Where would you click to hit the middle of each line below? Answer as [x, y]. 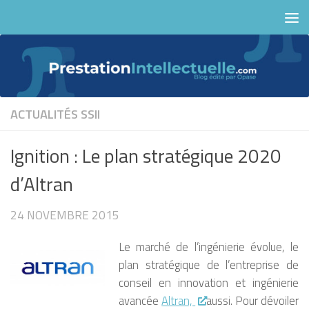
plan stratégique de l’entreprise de [209, 265]
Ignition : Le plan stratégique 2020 [146, 156]
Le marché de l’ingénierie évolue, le [209, 247]
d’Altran [42, 184]
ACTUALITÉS [44, 114]
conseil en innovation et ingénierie [209, 283]
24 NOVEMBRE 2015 [65, 216]
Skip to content [66, 24]
